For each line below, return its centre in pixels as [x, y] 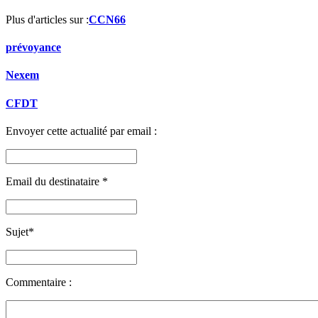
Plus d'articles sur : [47, 19]
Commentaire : [39, 282]
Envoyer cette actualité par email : [81, 131]
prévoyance [33, 48]
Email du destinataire [54, 181]
